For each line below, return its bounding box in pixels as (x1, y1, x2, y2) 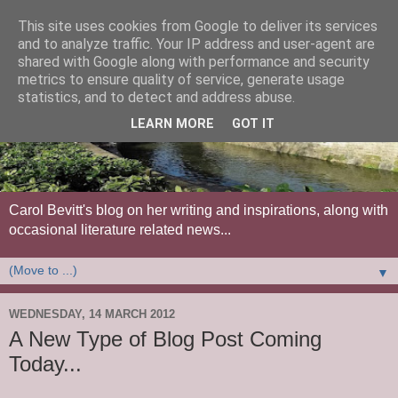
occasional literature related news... (9, 221, 231, 237)
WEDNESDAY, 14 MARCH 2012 (9, 307, 175, 322)
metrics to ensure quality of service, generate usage (18, 71, 345, 88)
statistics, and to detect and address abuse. (18, 89, 295, 106)
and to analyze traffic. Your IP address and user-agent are (18, 36, 375, 52)
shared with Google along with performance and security (18, 53, 370, 70)
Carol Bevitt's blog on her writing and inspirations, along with (9, 202, 388, 218)
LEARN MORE (131, 116, 214, 132)
